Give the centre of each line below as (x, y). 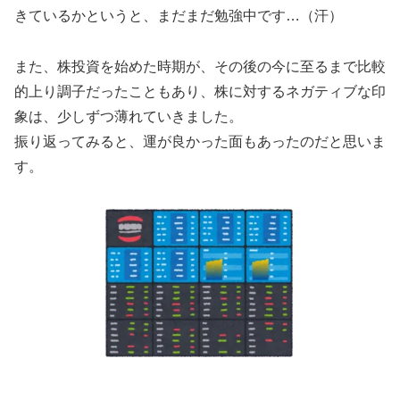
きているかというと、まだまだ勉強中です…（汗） (179, 15)
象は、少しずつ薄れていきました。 (129, 116)
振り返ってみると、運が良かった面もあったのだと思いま (200, 141)
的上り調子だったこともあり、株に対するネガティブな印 (200, 91)
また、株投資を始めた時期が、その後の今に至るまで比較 (200, 66)
